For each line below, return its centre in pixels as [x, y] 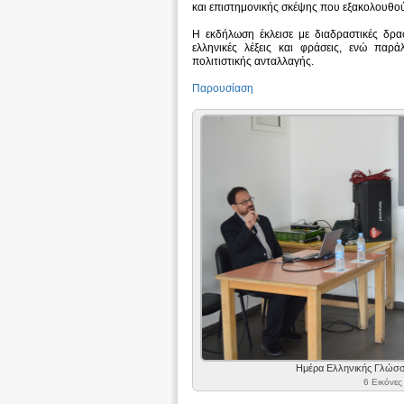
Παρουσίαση [223, 89]
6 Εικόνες [382, 382]
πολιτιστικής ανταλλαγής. [253, 62]
